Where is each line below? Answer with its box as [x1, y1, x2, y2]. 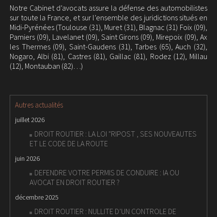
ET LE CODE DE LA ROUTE [30, 139, 108, 148]
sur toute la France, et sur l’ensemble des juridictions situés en [10, 13, 207, 22]
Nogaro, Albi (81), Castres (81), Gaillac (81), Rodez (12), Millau [10, 51, 207, 61]
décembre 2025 [15, 193, 59, 201]
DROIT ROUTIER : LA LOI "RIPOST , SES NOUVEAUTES [34, 129, 197, 139]
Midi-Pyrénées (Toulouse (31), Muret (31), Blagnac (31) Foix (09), [10, 22, 207, 32]
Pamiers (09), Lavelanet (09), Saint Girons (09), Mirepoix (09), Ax [10, 32, 207, 42]
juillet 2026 [15, 115, 45, 124]
